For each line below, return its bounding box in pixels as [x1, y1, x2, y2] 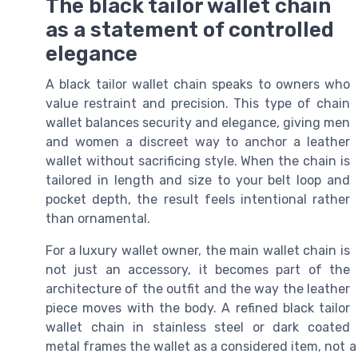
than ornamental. [46, 211, 150, 227]
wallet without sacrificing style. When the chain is [46, 153, 350, 169]
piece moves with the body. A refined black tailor [46, 300, 350, 316]
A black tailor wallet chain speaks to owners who [46, 77, 350, 93]
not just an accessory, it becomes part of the [46, 262, 350, 278]
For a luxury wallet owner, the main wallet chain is [46, 243, 350, 259]
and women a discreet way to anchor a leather [46, 134, 350, 150]
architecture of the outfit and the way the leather [46, 281, 350, 297]
